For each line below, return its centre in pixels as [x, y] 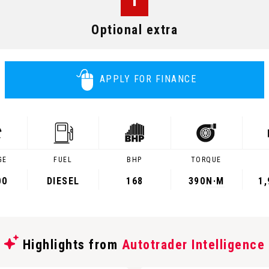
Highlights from [70, 245]
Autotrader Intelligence [193, 245]
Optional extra [134, 30]
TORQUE [206, 160]
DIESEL [63, 181]
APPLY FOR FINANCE [148, 79]
